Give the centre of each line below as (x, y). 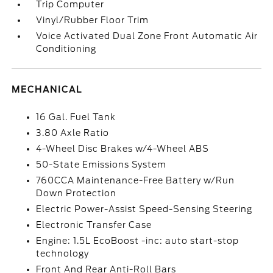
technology (63, 253)
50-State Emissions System (101, 165)
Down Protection (76, 193)
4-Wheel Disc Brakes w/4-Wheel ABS (123, 149)
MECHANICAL (47, 90)
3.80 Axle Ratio (73, 133)
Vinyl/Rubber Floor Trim (93, 20)
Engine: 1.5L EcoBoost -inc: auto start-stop (138, 241)
